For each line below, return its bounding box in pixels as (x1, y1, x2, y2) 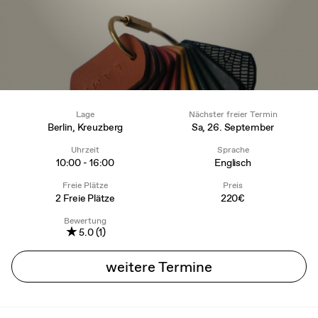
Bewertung (64, 214, 106, 226)
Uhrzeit (71, 143, 99, 155)
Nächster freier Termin (188, 109, 278, 120)
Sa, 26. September (191, 121, 275, 133)
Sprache (216, 143, 249, 155)
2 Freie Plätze (55, 191, 115, 204)
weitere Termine (106, 256, 212, 276)
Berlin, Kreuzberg (47, 121, 124, 133)
